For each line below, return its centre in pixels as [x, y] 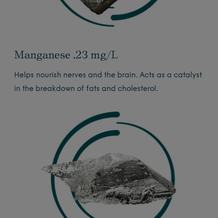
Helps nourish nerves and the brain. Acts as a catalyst [108, 75]
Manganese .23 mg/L [66, 54]
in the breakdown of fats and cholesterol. [86, 89]
